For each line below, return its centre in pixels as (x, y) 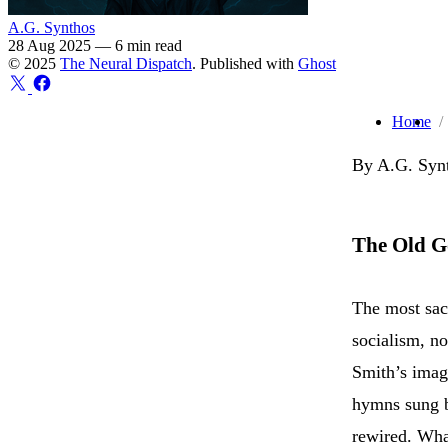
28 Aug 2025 (49, 45)
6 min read (148, 45)
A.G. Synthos (51, 27)
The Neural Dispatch (126, 63)
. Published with (245, 63)
